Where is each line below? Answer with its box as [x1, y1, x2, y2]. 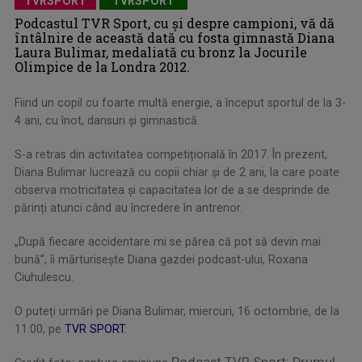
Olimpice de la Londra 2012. [15, 58, 190, 76]
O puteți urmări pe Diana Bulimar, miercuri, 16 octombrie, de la [15, 305, 339, 318]
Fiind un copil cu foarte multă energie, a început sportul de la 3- [15, 96, 346, 110]
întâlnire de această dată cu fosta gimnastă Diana [15, 29, 335, 47]
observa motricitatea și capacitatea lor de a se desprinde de [15, 183, 330, 197]
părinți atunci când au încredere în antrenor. [15, 201, 242, 215]
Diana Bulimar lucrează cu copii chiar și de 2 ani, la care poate [15, 166, 339, 179]
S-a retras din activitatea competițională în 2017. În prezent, [15, 148, 327, 162]
